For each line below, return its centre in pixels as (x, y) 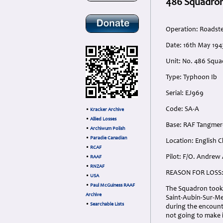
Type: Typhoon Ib (191, 78)
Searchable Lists (107, 205)
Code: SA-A (182, 110)
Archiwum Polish (108, 129)
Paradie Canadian (109, 138)
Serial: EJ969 (185, 94)
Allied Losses (103, 119)
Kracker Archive (107, 110)
